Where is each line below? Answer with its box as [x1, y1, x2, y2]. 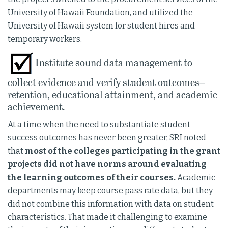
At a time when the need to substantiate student [8, 120, 190, 129]
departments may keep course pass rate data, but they [8, 186, 213, 195]
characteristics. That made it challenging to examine [8, 212, 207, 222]
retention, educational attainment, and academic [8, 88, 217, 101]
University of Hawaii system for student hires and [8, 21, 195, 31]
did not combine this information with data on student [8, 199, 214, 209]
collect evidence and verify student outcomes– [8, 76, 205, 89]
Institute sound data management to [33, 55, 192, 69]
